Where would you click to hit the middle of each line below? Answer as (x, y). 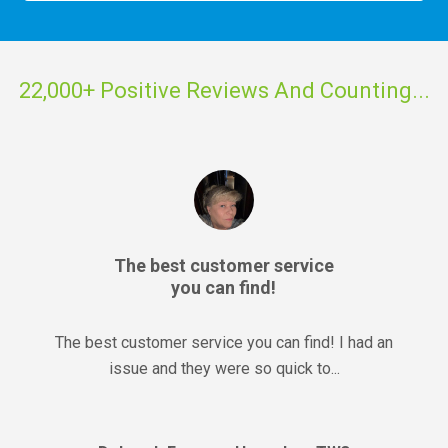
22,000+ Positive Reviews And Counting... (224, 90)
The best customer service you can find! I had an (224, 342)
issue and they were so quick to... (224, 368)
